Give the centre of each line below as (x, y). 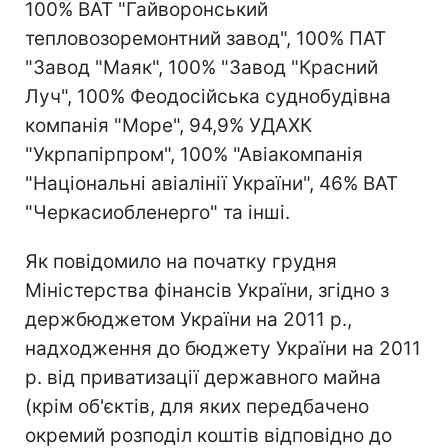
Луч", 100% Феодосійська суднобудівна (208, 96)
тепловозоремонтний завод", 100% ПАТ (205, 38)
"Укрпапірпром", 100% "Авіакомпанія (194, 154)
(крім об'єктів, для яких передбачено (197, 406)
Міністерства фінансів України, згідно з (207, 290)
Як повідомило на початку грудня (181, 261)
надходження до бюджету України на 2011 (223, 348)
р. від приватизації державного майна (203, 377)
